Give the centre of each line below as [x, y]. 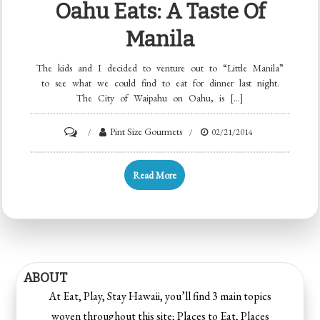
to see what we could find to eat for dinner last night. [160, 82]
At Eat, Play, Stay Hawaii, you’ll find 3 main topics [160, 296]
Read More [155, 175]
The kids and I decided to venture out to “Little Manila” [160, 67]
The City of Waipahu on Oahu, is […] [160, 97]
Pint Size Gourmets [146, 131]
